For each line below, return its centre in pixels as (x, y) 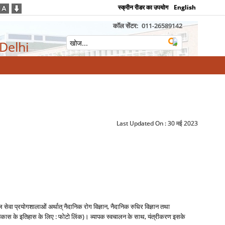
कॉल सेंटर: (126, 26)
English (185, 7)
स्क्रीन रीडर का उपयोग (143, 7)
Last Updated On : (142, 123)
